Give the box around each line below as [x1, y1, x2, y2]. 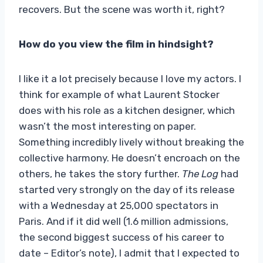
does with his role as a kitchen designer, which [19, 104, 235, 116]
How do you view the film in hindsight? [19, 38, 214, 50]
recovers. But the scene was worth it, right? [19, 3, 225, 15]
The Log [182, 167, 218, 180]
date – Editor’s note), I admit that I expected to [19, 247, 240, 259]
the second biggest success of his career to [19, 231, 224, 243]
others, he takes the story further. [19, 167, 182, 180]
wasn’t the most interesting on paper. [19, 120, 196, 132]
